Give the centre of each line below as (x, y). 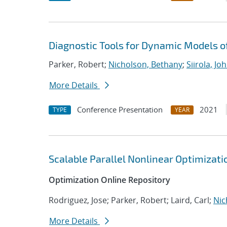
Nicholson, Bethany (145, 64)
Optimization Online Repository (109, 180)
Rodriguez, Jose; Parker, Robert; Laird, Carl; (131, 200)
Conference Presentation (120, 109)
